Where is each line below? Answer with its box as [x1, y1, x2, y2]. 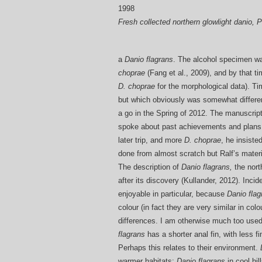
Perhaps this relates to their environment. [118, 243, 260, 253]
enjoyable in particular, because [118, 189, 227, 199]
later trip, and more [118, 136, 184, 145]
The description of [118, 163, 181, 172]
